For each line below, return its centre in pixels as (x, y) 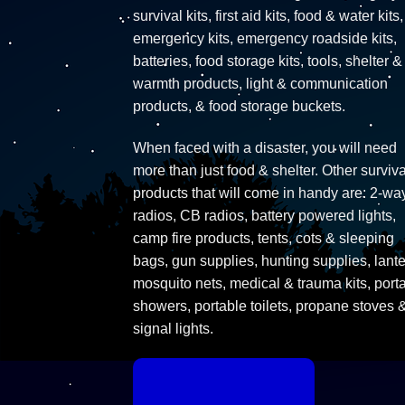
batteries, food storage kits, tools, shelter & (268, 61)
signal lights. (173, 328)
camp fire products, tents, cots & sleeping (264, 238)
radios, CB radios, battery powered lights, (264, 215)
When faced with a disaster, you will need (265, 147)
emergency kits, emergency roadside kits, (265, 38)
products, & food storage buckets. (239, 106)
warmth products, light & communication (260, 83)
